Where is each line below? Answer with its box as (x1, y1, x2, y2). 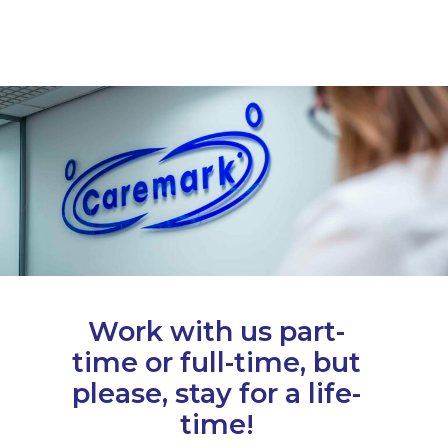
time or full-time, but (72, 345, 361, 379)
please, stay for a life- (72, 376, 361, 410)
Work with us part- (88, 314, 345, 348)
